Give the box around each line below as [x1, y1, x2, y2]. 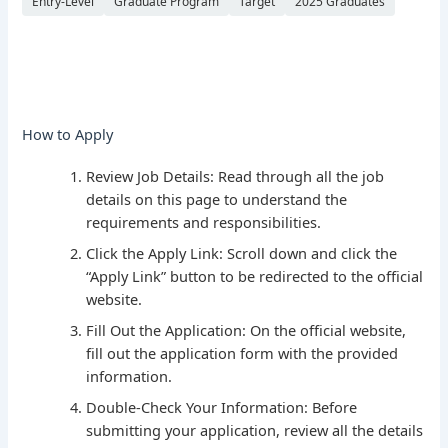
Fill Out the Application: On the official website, [86, 319, 407, 340]
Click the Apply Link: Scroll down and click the [86, 242, 398, 263]
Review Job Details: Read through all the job [86, 165, 385, 186]
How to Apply [22, 123, 114, 144]
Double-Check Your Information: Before [86, 396, 358, 417]
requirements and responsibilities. [86, 211, 322, 232]
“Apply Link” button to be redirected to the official [86, 265, 424, 286]
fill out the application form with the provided [86, 342, 399, 363]
